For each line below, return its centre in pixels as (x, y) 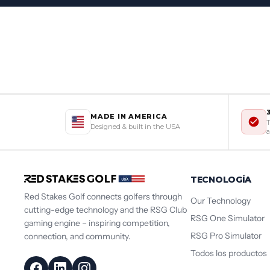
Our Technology (221, 200)
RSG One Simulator (228, 218)
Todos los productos (229, 253)
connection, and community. (77, 236)
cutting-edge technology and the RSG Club (105, 210)
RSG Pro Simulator (226, 235)
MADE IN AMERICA (129, 117)
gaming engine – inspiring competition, (97, 223)
